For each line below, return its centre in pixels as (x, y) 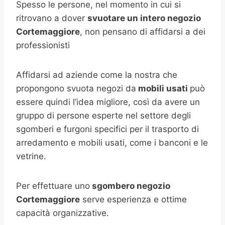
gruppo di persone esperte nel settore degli (103, 116)
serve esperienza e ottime (133, 199)
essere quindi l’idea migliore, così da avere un (108, 102)
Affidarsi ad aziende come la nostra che (97, 75)
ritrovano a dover (52, 18)
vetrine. (31, 156)
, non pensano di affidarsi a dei (143, 32)
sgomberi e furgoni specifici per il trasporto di (107, 129)
